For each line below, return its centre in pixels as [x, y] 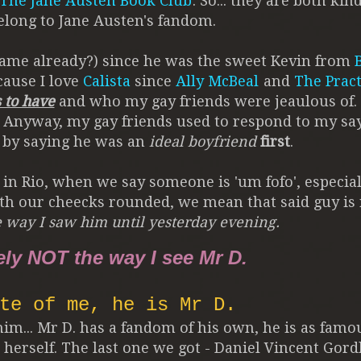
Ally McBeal [217, 81]
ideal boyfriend [203, 141]
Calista [107, 81]
